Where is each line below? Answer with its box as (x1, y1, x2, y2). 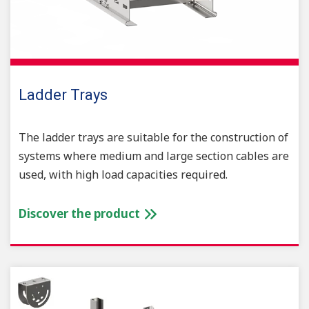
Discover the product (19, 206, 143, 222)
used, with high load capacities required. (19, 167, 228, 183)
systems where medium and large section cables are (19, 148, 289, 164)
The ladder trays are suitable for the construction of (19, 130, 288, 146)
